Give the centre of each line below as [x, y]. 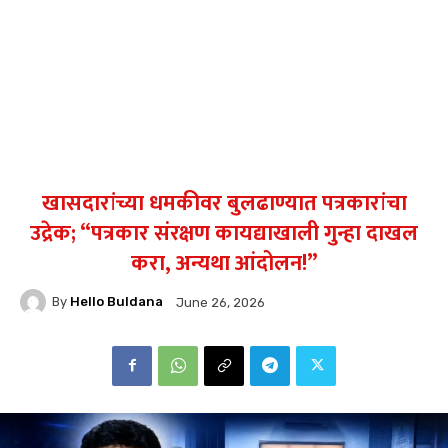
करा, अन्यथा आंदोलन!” [224, 263]
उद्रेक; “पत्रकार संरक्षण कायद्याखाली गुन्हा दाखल [224, 233]
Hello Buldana [116, 302]
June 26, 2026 [220, 302]
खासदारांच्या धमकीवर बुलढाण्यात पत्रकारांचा [224, 203]
